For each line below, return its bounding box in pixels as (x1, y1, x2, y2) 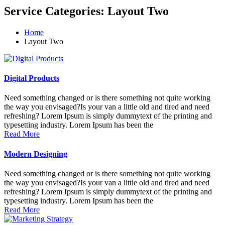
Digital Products (4, 74, 59, 83)
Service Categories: (4, 4, 107, 18)
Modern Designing (4, 149, 67, 158)
